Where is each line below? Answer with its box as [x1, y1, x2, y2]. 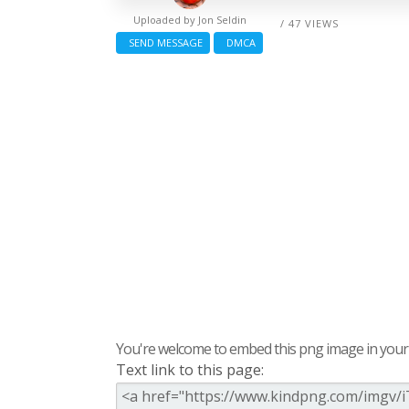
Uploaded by [132, 12, 198, 26]
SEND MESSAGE [123, 35, 203, 49]
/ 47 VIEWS [280, 16, 339, 30]
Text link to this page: [116, 359, 264, 380]
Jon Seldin [197, 12, 246, 26]
